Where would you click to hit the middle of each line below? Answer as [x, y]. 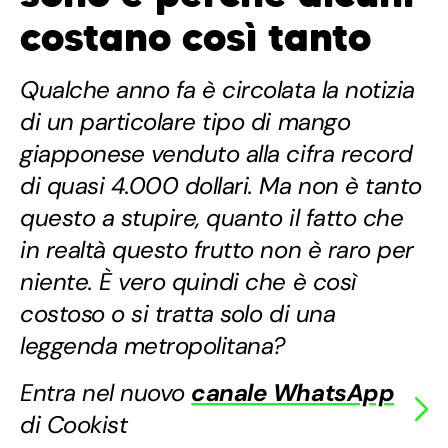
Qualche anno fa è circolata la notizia [217, 90]
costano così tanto [195, 37]
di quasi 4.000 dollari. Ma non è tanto [221, 186]
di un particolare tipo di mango [185, 122]
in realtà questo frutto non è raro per [217, 250]
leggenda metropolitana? [152, 346]
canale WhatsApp [293, 393]
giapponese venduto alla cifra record [216, 154]
